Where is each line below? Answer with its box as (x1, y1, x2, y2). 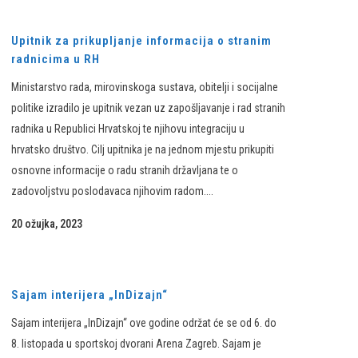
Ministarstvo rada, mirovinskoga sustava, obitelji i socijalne (11, 81, 278, 93)
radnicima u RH (11, 52, 100, 66)
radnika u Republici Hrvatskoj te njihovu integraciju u (11, 122, 245, 135)
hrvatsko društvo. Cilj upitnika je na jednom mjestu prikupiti (11, 143, 274, 156)
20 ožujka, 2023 (11, 217, 82, 230)
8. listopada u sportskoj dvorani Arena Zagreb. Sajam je (11, 337, 261, 350)
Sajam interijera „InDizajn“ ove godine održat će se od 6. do (11, 316, 276, 329)
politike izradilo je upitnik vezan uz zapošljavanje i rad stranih (11, 101, 285, 114)
